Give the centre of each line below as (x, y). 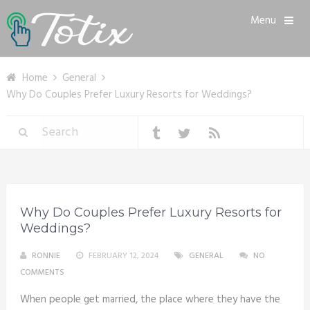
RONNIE (46, 256)
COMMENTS (42, 273)
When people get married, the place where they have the (150, 300)
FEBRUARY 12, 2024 (123, 256)
